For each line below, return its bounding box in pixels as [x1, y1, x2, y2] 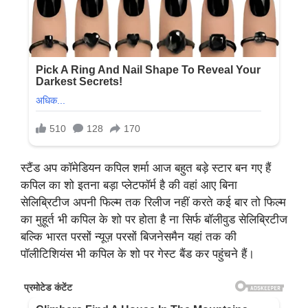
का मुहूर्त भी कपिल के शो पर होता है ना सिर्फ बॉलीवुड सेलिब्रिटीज [21, 212, 287, 227]
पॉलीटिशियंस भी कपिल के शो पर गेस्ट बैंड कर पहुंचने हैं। [21, 247, 254, 261]
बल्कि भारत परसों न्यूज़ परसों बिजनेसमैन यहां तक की [21, 230, 236, 244]
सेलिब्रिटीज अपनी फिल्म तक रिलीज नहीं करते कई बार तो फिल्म [21, 195, 286, 210]
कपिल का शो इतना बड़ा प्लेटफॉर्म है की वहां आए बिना [21, 178, 237, 192]
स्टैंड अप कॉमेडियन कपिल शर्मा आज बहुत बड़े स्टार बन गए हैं [21, 161, 271, 175]
